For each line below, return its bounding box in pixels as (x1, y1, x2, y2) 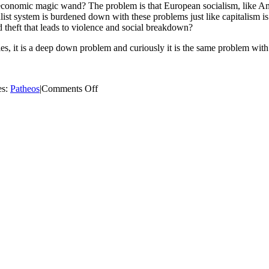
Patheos (10, 83, 40, 94)
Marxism (97, 104, 131, 115)
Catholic (97, 93, 129, 104)
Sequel (97, 136, 123, 147)
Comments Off (41, 83, 98, 94)
